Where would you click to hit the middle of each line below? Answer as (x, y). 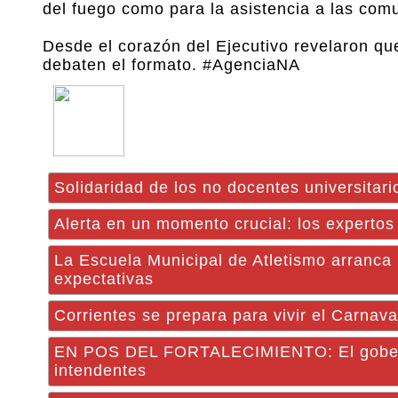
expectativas (104, 279)
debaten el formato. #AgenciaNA (171, 65)
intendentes (100, 370)
